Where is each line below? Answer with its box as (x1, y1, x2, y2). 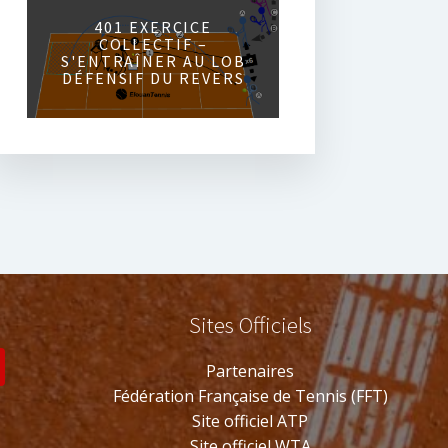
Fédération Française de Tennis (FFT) (112, 385, 388, 408)
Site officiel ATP (192, 410, 308, 433)
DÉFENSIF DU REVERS (61, 67, 245, 88)
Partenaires (206, 360, 294, 383)
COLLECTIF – (98, 33, 208, 54)
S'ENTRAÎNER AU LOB (60, 50, 246, 71)
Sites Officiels (188, 310, 312, 340)
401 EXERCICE (94, 16, 213, 37)
